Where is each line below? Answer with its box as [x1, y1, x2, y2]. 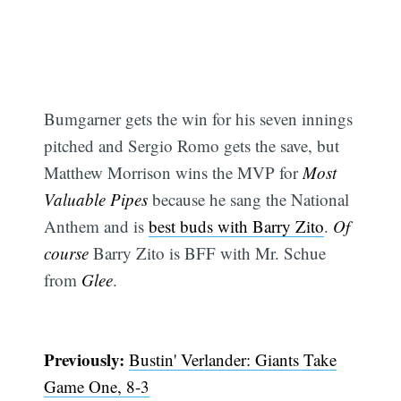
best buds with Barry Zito [149, 215, 325, 238]
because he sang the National [148, 188, 350, 211]
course [44, 242, 90, 265]
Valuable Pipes [44, 188, 149, 211]
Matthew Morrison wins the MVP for [44, 161, 303, 184]
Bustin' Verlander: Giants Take [129, 347, 337, 371]
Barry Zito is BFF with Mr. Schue [89, 242, 327, 265]
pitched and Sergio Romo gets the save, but [44, 134, 340, 158]
